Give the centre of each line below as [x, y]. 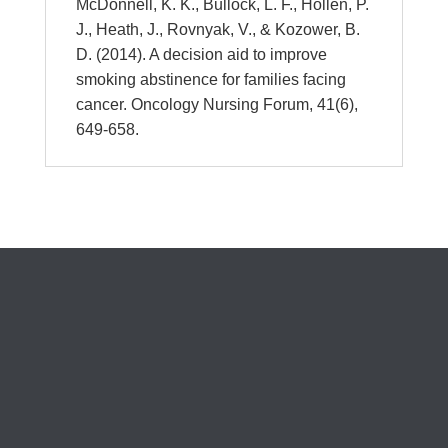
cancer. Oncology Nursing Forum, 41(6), [216, 104]
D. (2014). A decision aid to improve [201, 54]
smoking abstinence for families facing [210, 79]
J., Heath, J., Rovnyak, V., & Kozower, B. [217, 29]
